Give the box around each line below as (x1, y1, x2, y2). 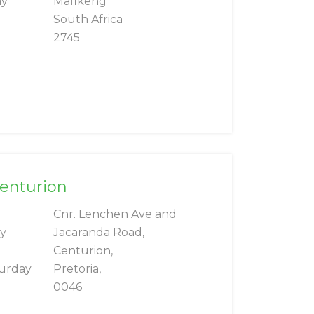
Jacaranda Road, (53, 226, 144, 240)
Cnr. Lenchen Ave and (53, 207, 177, 221)
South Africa (53, 13, 123, 27)
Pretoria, (53, 262, 101, 276)
